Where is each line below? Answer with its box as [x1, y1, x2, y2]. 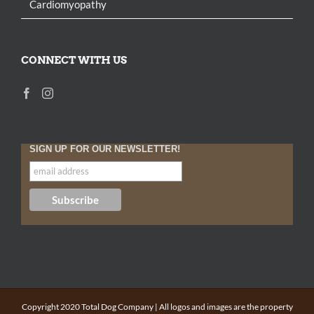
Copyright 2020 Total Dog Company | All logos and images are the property [21, 301, 293, 312]
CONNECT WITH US [21, 53, 127, 67]
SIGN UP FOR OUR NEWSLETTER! [29, 143, 180, 154]
